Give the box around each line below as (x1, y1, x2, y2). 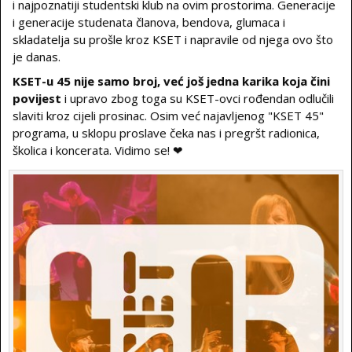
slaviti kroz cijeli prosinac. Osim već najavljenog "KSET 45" (13, 108, 324, 123)
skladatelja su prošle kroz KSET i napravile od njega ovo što (13, 31, 333, 47)
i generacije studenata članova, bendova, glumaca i (13, 14, 285, 30)
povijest (13, 90, 61, 106)
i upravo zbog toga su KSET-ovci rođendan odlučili (61, 90, 334, 106)
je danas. (13, 49, 60, 64)
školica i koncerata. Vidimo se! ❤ (13, 142, 183, 158)
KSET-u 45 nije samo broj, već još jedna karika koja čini (13, 73, 330, 89)
